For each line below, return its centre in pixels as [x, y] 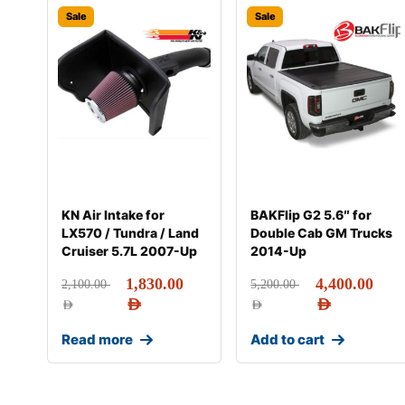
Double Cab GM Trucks [322, 233]
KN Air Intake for [113, 215]
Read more [97, 339]
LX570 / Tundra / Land [130, 233]
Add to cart [288, 339]
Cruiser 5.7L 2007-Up [129, 251]
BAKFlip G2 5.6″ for [311, 215]
